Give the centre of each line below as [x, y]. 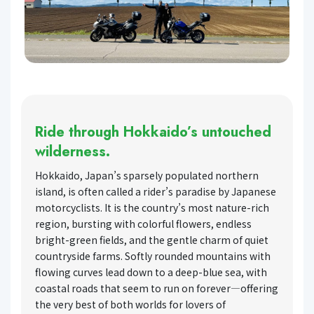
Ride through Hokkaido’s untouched [153, 132]
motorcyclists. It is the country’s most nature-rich [152, 207]
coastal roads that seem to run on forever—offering [157, 288]
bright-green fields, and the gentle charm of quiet [152, 239]
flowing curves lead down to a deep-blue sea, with [151, 272]
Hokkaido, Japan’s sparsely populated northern [147, 175]
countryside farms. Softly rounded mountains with [153, 255]
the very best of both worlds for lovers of [130, 304]
